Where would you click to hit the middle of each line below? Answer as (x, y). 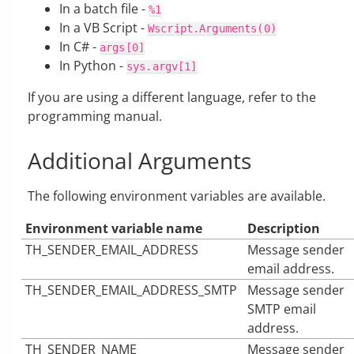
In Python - (93, 65)
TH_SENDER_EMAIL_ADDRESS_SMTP (131, 290)
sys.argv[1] (162, 66)
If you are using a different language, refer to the (172, 97)
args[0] (122, 47)
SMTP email (282, 309)
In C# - (79, 46)
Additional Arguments (139, 160)
